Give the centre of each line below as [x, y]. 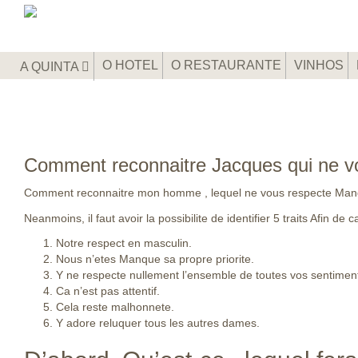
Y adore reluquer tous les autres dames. [158, 323]
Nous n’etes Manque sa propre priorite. [155, 259]
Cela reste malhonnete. [115, 307]
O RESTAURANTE [226, 65]
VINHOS [319, 65]
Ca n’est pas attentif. [108, 291]
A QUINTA [51, 67]
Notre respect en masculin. [124, 243]
